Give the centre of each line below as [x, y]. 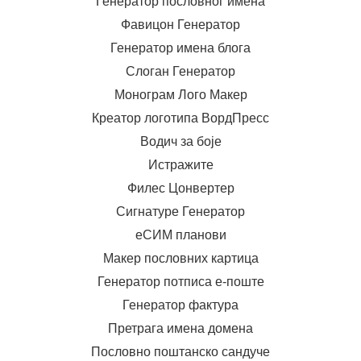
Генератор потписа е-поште [180, 282]
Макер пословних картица [180, 258]
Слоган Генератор [180, 71]
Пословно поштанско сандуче [180, 352]
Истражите [180, 165]
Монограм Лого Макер [180, 95]
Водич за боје [180, 141]
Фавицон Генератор [180, 25]
